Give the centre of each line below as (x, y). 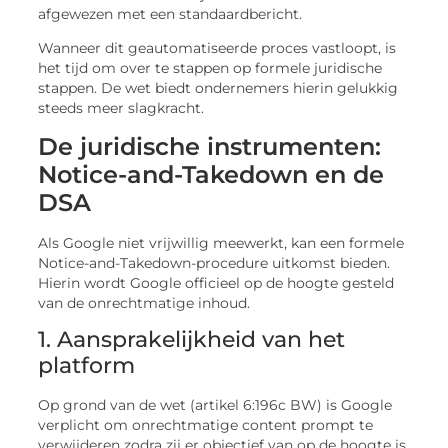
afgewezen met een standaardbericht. (170, 14)
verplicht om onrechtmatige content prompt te (206, 425)
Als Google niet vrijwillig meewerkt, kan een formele (221, 242)
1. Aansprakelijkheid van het (192, 340)
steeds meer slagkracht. (121, 108)
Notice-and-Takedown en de (211, 174)
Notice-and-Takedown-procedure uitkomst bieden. (214, 262)
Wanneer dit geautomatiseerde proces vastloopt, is (217, 48)
